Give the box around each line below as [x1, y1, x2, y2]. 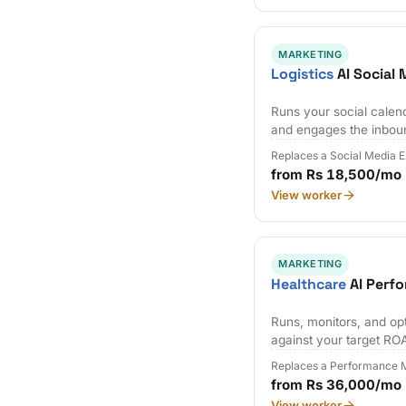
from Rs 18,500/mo [271, 166, 402, 184]
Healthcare [271, 274, 347, 294]
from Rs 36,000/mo [271, 376, 402, 394]
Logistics [271, 63, 334, 83]
